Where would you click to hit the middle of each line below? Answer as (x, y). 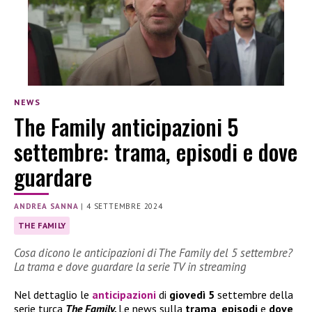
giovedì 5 (192, 295)
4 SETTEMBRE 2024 (125, 206)
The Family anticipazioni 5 (126, 126)
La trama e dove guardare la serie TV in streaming (130, 267)
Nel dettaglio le (53, 295)
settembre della (254, 295)
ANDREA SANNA (46, 206)
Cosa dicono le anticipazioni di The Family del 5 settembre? (153, 253)
